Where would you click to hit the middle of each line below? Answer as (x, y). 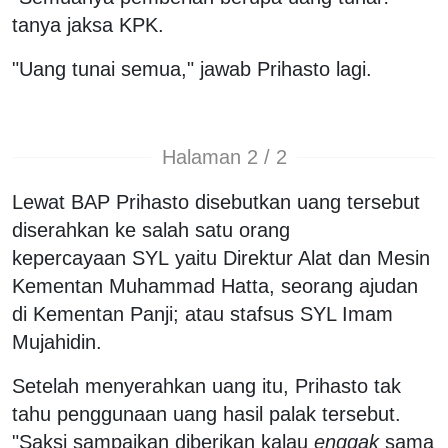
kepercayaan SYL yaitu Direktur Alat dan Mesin (221, 257)
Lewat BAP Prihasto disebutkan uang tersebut (216, 201)
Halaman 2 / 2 (224, 157)
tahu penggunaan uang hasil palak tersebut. (206, 413)
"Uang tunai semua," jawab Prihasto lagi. (192, 68)
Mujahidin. (57, 341)
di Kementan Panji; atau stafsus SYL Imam (202, 313)
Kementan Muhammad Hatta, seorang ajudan (215, 285)
